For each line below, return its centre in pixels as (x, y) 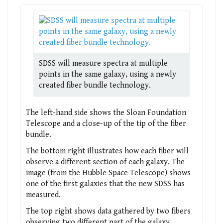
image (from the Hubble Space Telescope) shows (108, 173)
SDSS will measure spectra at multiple (103, 63)
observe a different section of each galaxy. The (105, 162)
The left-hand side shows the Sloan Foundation (106, 112)
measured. (43, 195)
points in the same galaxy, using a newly (108, 74)
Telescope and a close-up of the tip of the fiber (106, 123)
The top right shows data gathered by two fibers (108, 211)
